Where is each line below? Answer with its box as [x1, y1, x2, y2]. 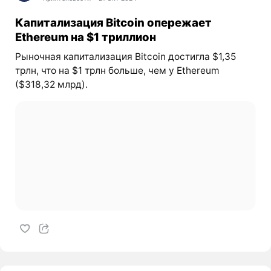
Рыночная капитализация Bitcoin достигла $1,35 [15, 51, 236, 63]
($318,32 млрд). [15, 79, 88, 91]
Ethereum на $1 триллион [15, 30, 156, 44]
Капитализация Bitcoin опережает [15, 15, 212, 29]
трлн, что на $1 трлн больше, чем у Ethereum [15, 65, 219, 77]
